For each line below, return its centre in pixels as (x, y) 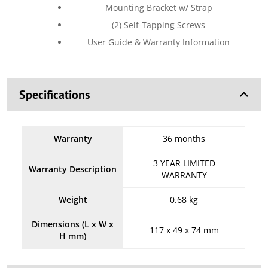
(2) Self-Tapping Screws (159, 25)
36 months (184, 139)
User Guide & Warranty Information (159, 42)
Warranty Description (73, 169)
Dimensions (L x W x (73, 224)
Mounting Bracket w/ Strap (159, 8)
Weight (73, 200)
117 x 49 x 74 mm (184, 230)
